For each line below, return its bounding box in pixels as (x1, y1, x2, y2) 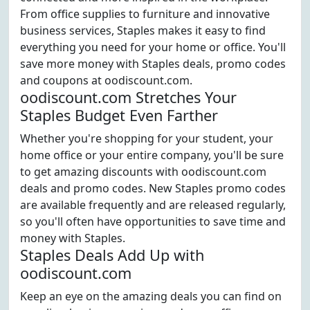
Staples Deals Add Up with (20, 245, 204, 265)
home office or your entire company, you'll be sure (20, 147, 284, 163)
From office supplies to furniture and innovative (20, 6, 270, 21)
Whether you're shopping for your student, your (20, 131, 273, 146)
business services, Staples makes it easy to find (20, 23, 266, 38)
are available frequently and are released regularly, (20, 197, 286, 212)
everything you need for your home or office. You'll (20, 39, 286, 55)
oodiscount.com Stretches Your (20, 87, 237, 107)
